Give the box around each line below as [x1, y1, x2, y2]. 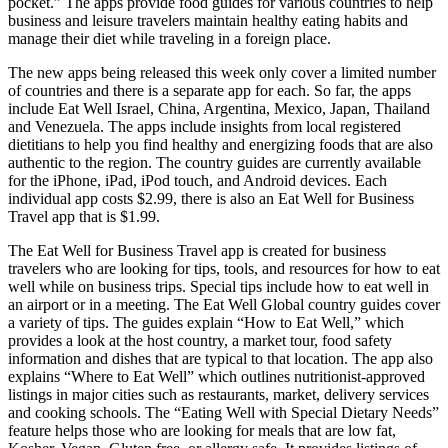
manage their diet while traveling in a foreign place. [8, 29, 331, 47]
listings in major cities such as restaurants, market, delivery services [8, 385, 429, 403]
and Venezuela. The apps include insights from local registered [8, 117, 401, 135]
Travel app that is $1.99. [8, 207, 160, 225]
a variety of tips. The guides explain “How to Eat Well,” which [8, 313, 404, 331]
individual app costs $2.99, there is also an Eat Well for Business [8, 189, 414, 207]
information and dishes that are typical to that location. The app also [8, 349, 433, 367]
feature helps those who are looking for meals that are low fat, [8, 421, 396, 439]
